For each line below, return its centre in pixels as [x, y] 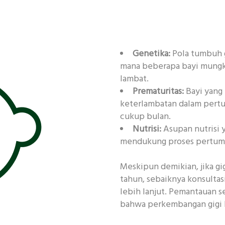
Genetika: [151, 54]
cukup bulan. [145, 117]
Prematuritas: [158, 92]
